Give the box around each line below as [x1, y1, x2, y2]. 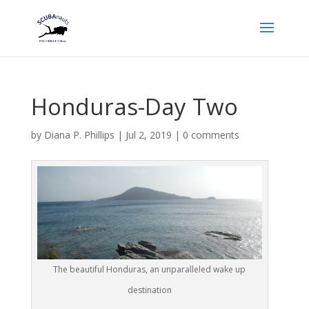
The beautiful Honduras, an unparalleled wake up [53, 263, 246, 276]
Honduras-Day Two [30, 91, 238, 122]
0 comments [182, 128, 239, 141]
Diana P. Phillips [43, 128, 114, 141]
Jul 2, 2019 [125, 128, 172, 141]
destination [127, 284, 172, 297]
